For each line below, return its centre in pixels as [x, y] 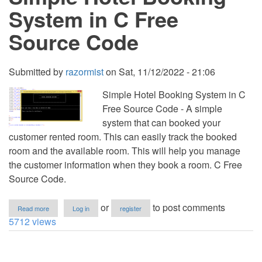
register [131, 208]
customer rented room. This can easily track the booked [123, 137]
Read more [33, 208]
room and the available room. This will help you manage [125, 151]
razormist [85, 72]
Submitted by [37, 72]
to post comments [188, 207]
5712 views [32, 221]
